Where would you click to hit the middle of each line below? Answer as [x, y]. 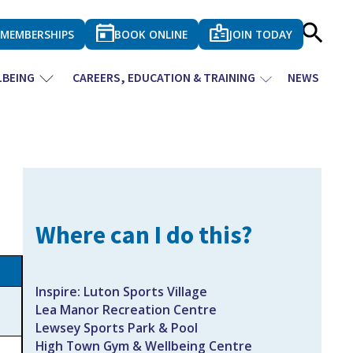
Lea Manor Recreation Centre [126, 310]
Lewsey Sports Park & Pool [116, 328]
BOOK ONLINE [151, 34]
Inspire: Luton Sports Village [121, 292]
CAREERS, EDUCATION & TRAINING [163, 78]
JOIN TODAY [260, 34]
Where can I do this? [143, 234]
